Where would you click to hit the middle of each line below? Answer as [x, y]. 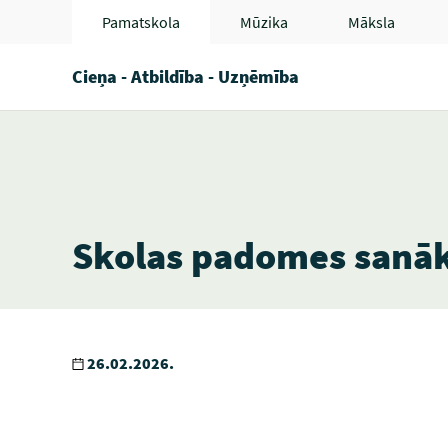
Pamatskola [141, 22]
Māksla [371, 22]
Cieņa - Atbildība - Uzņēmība [185, 76]
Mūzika [264, 22]
